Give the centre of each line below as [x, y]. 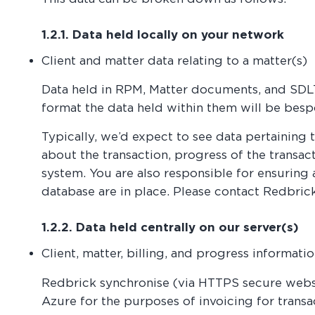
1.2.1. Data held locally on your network [163, 34]
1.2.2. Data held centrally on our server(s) [171, 227]
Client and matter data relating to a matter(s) [175, 60]
